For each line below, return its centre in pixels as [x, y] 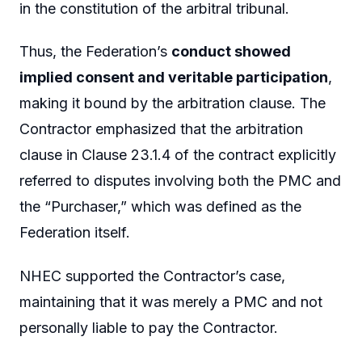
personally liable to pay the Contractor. [149, 328]
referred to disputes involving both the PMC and [180, 181]
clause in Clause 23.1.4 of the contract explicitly [178, 155]
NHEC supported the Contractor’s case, [152, 276]
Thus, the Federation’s [95, 52]
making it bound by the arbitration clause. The [173, 103]
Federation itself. [75, 233]
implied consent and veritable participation [174, 78]
